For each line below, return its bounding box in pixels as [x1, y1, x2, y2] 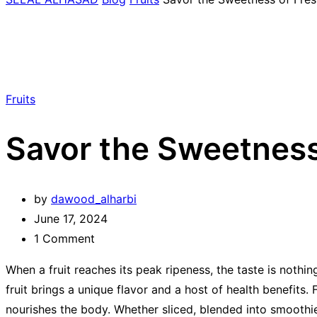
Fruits [6, 92, 35, 106]
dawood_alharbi [51, 191, 137, 206]
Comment [39, 231, 95, 246]
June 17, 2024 [34, 211, 108, 226]
